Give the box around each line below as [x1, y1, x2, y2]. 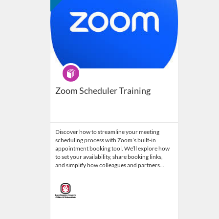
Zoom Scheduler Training [55, 85, 151, 96]
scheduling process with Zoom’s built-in [55, 136, 156, 144]
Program [60, 63, 87, 72]
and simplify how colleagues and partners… [55, 161, 164, 169]
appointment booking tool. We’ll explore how [55, 145, 170, 153]
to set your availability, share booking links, [55, 153, 163, 161]
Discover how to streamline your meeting [55, 128, 159, 136]
